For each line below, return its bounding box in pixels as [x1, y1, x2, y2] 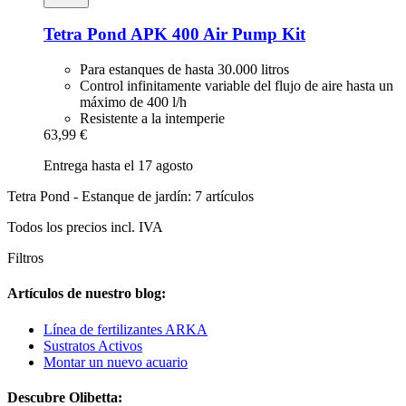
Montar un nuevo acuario [43, 353, 188, 370]
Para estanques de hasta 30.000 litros [80, 62, 289, 77]
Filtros [7, 250, 43, 266]
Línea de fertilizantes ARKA [43, 321, 208, 337]
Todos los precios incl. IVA [7, 219, 163, 235]
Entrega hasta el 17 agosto [43, 158, 193, 173]
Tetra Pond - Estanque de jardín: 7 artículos [7, 188, 254, 204]
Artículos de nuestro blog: [7, 285, 166, 302]
